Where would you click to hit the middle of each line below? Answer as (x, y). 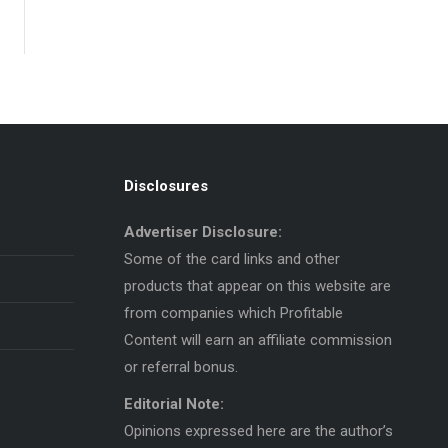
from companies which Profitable (233, 312)
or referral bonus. (180, 366)
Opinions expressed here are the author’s (258, 430)
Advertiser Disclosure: (202, 231)
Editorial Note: (173, 403)
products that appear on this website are (257, 285)
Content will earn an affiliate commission (257, 339)
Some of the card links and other (231, 258)
